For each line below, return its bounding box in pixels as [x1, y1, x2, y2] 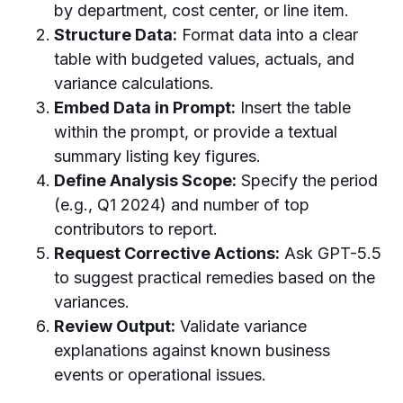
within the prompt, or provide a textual [54, 121, 337, 141]
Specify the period [237, 170, 378, 190]
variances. [54, 291, 130, 311]
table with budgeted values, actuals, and [54, 49, 354, 68]
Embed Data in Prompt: [54, 97, 236, 117]
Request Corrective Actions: [54, 243, 280, 263]
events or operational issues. [54, 364, 266, 384]
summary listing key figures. [54, 146, 261, 166]
